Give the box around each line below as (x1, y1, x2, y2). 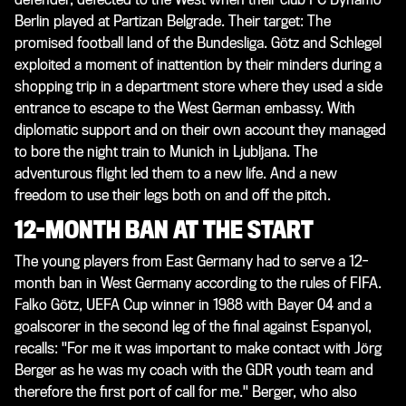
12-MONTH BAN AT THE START (14, 217, 314, 245)
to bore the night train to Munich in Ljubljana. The (14, 143, 317, 161)
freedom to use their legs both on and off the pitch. (14, 187, 331, 205)
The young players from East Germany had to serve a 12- (14, 253, 368, 271)
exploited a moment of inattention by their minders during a (14, 56, 382, 74)
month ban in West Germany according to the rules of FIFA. (14, 275, 382, 293)
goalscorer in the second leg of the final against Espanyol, (14, 318, 372, 336)
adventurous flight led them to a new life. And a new (14, 165, 337, 183)
